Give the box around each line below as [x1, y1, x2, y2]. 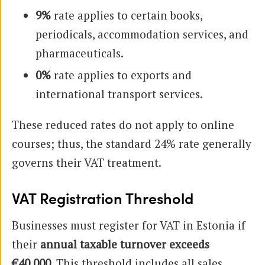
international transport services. [35, 86, 203, 101]
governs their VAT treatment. [12, 154, 161, 170]
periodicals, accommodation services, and [35, 26, 248, 41]
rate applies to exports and [51, 67, 192, 82]
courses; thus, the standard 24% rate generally [12, 135, 251, 151]
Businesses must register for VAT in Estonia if [12, 217, 245, 232]
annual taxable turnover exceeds [40, 236, 209, 251]
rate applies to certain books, [51, 7, 202, 22]
